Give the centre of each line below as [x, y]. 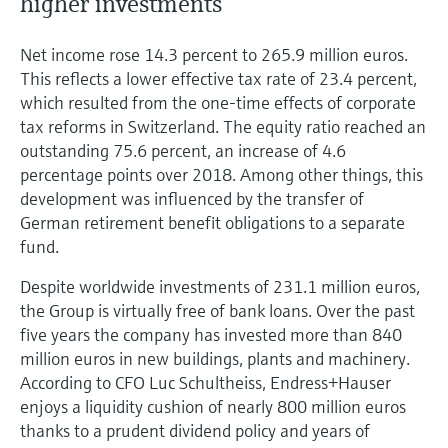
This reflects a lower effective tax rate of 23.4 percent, [218, 78]
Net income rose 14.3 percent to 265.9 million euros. [214, 54]
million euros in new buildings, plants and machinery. [215, 358]
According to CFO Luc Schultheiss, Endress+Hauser [205, 382]
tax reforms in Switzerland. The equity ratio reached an [223, 126]
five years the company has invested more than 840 [211, 334]
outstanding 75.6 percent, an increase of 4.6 [183, 150]
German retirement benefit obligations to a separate [212, 222]
